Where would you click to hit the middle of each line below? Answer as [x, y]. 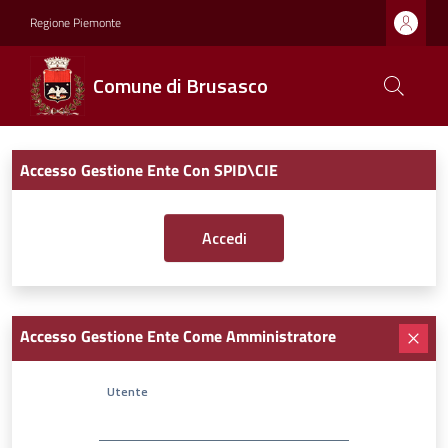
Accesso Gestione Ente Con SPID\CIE [149, 170]
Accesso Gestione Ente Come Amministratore [178, 336]
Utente [127, 391]
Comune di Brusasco [181, 85]
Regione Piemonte [75, 22]
